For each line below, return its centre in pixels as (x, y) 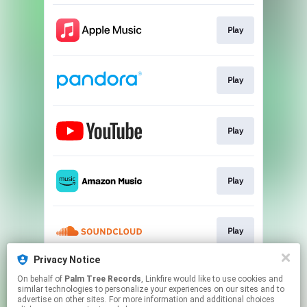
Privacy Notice (67, 260)
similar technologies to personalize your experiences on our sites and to (151, 289)
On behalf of (41, 279)
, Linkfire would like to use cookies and (157, 279)
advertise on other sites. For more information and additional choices (146, 299)
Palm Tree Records (103, 279)
